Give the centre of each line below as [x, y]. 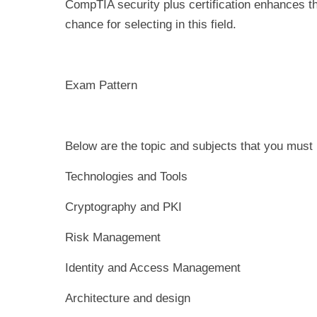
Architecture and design [129, 298]
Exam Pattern [101, 85]
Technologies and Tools [126, 177]
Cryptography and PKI [123, 207]
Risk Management [113, 237]
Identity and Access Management [153, 268]
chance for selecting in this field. [151, 24]
